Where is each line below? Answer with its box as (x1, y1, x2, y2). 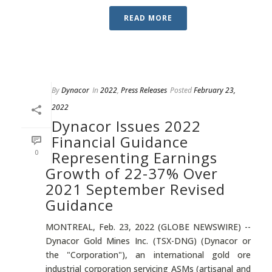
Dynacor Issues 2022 (52, 116, 201, 136)
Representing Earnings (52, 148, 217, 168)
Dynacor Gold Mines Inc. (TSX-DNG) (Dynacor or (46, 235, 251, 246)
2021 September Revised (46, 179, 225, 199)
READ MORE (124, 13, 172, 23)
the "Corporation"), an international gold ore (46, 249, 251, 260)
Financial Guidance (52, 132, 188, 152)
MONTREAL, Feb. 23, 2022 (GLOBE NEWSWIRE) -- (46, 221, 251, 233)
